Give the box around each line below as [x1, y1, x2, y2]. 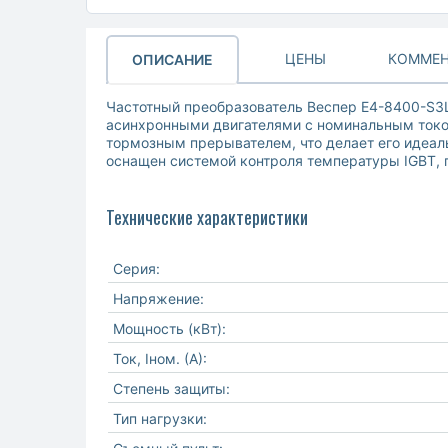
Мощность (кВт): [113, 320, 226, 338]
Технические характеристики [106, 204, 308, 231]
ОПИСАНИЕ [132, 50, 213, 68]
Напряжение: [113, 290, 204, 308]
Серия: [113, 260, 160, 278]
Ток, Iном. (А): [113, 350, 207, 368]
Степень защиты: [113, 380, 230, 398]
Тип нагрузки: [113, 410, 207, 428]
